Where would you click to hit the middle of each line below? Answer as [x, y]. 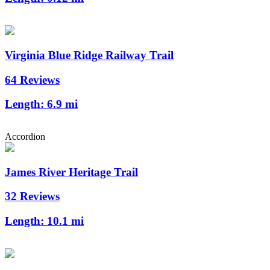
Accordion [25, 136]
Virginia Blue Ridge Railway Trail [89, 55]
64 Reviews [32, 80]
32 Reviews [32, 196]
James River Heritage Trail [71, 172]
